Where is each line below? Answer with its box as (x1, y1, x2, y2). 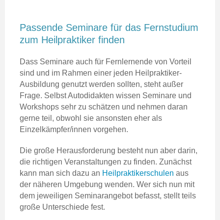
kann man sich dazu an (20, 168, 102, 177)
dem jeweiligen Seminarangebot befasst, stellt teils (20, 191, 196, 200)
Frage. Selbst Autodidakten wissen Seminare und (20, 91, 192, 100)
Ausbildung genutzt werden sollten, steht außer (20, 80, 183, 88)
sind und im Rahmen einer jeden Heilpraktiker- (20, 68, 182, 77)
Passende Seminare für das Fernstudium (20, 22, 198, 33)
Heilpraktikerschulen (102, 168, 174, 177)
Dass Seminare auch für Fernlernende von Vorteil (20, 57, 192, 66)
